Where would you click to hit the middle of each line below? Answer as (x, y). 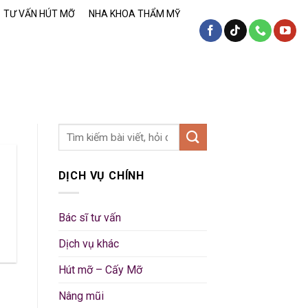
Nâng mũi (81, 296)
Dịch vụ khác (88, 243)
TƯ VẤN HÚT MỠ (39, 14)
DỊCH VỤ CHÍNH (101, 176)
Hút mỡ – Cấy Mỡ (100, 269)
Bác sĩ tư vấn (89, 217)
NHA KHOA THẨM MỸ (134, 14)
